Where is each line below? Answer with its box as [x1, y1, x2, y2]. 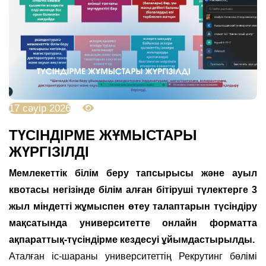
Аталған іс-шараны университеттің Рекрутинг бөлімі [9, 251, 257, 261]
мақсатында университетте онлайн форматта [9, 217, 257, 228]
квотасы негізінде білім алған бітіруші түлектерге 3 [9, 184, 257, 195]
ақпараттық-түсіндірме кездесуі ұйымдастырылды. [9, 234, 255, 245]
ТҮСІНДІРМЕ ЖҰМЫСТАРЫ [9, 126, 197, 143]
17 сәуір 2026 [9, 102, 71, 114]
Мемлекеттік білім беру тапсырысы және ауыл [9, 167, 257, 178]
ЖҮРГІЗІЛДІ [9, 143, 89, 160]
